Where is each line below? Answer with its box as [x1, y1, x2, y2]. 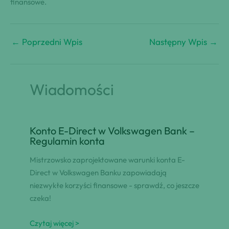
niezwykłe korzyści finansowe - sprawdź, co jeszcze [29, 180, 199, 190]
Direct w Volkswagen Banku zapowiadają [29, 167, 167, 177]
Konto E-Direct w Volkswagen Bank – [29, 124, 195, 137]
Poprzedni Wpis [20, 36, 82, 47]
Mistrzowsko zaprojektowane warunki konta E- [29, 154, 185, 165]
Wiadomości [29, 80, 114, 100]
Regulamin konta [29, 134, 105, 147]
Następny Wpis [149, 36, 209, 47]
